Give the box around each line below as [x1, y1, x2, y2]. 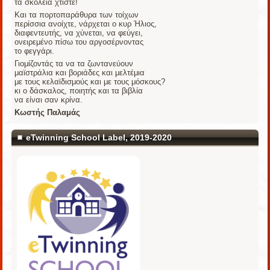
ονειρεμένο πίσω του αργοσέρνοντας [14, 37, 144, 47]
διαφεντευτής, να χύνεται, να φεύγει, [14, 28, 143, 38]
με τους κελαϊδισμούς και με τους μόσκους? [14, 77, 166, 87]
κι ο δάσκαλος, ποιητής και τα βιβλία [14, 86, 143, 96]
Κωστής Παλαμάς [14, 108, 81, 118]
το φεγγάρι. [14, 46, 55, 56]
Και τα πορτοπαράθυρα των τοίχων [14, 10, 139, 20]
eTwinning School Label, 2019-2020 [26, 133, 172, 143]
